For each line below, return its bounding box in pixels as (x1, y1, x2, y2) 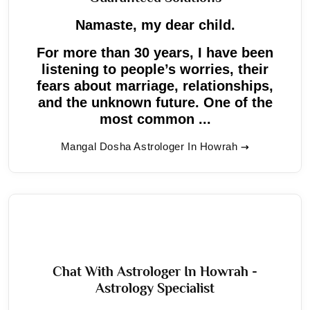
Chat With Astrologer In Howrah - (53, 263, 257, 279)
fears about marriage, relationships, (37, 77, 273, 93)
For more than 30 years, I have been (37, 44, 273, 60)
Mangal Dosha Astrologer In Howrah (60, 140, 238, 152)
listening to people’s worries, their (42, 61, 268, 77)
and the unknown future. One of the (37, 94, 273, 110)
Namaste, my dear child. (75, 17, 235, 33)
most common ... (99, 111, 211, 127)
